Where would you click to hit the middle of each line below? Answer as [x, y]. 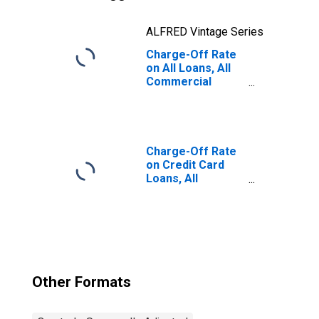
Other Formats [82, 282]
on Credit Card [185, 165]
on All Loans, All [188, 68]
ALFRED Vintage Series [205, 32]
